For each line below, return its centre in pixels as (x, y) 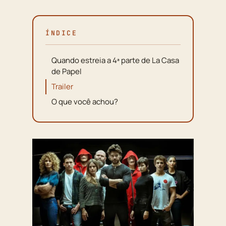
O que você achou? (85, 102)
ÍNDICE (62, 33)
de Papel (67, 72)
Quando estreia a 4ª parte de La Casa (115, 61)
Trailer (62, 87)
